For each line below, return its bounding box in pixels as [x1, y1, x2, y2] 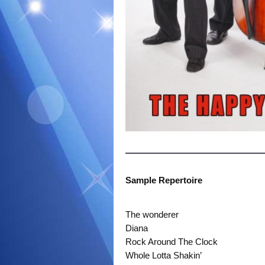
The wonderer [125, 209, 179, 220]
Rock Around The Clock [125, 237, 218, 247]
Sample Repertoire [125, 175, 202, 186]
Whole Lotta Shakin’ [125, 250, 202, 261]
